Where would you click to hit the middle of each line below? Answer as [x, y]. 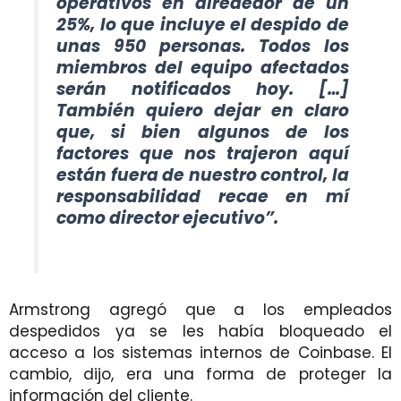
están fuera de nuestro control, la [203, 175]
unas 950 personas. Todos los [203, 46]
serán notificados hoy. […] [203, 89]
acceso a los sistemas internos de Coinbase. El [200, 352]
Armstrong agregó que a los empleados [200, 309]
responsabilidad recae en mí [203, 196]
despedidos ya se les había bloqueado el [200, 331]
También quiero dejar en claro [203, 110]
